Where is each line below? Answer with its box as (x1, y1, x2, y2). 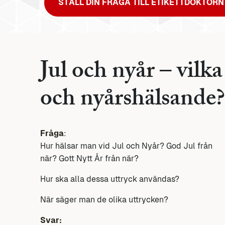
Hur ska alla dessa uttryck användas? (40, 174, 179, 184)
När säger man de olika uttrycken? (40, 195, 168, 205)
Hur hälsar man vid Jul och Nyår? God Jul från (40, 141, 212, 151)
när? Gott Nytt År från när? (40, 154, 139, 164)
